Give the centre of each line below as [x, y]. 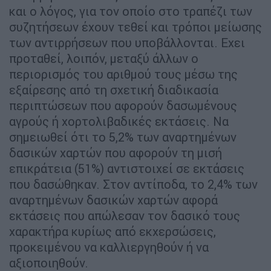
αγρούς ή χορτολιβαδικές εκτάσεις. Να [119, 122]
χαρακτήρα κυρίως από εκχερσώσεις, [113, 232]
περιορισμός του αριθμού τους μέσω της [123, 74]
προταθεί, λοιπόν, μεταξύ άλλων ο [104, 59]
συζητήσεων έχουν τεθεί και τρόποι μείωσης [135, 27]
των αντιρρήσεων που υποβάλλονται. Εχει [127, 43]
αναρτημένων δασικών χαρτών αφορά [113, 200]
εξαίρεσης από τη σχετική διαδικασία [114, 90]
